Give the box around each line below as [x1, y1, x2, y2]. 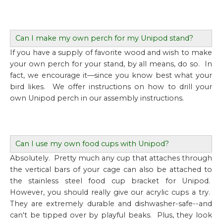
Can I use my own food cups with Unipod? [15, 139, 169, 148]
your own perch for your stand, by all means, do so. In [10, 59, 212, 68]
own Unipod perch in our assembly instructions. [10, 94, 184, 103]
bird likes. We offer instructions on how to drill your [10, 82, 212, 91]
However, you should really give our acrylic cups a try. [10, 188, 212, 197]
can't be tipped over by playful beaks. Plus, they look [10, 211, 212, 220]
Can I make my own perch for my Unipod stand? [15, 34, 193, 43]
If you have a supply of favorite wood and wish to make [10, 48, 212, 57]
